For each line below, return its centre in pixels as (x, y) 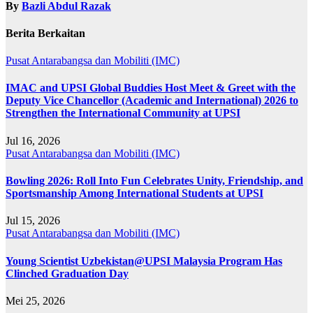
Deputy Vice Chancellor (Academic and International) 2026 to (152, 101)
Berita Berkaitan (45, 33)
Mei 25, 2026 (35, 300)
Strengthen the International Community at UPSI (123, 113)
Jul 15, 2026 (33, 221)
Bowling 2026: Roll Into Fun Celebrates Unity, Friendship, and (154, 181)
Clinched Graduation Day (67, 273)
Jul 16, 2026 (33, 140)
